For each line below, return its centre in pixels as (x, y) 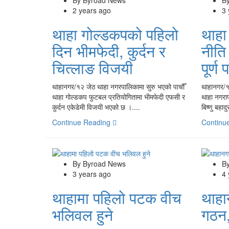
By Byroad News (99, 163)
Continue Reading (82, 122)
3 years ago (92, 174)
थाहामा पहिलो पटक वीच (117, 197)
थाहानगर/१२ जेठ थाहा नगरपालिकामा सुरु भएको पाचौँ (118, 86)
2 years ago (92, 10)
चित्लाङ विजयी (93, 67)
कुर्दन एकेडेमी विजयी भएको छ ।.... (96, 107)
